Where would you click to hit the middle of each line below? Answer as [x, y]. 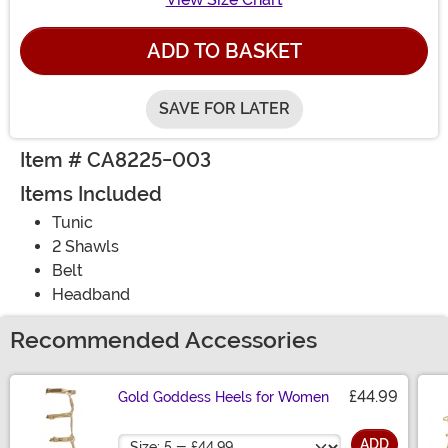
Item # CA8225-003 [115, 160]
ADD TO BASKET [224, 51]
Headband [91, 295]
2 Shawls [85, 247]
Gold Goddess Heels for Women [223, 397]
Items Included [91, 194]
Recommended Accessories [163, 341]
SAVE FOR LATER [224, 109]
